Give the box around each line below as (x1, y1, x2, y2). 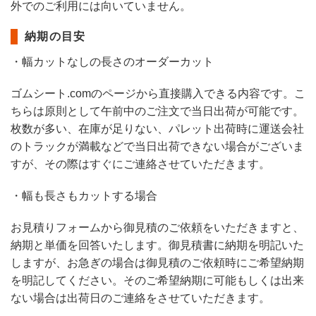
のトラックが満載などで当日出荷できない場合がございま (11, 140, 304, 152)
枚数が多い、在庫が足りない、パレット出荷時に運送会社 (11, 123, 304, 135)
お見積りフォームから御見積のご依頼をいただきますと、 (11, 221, 304, 233)
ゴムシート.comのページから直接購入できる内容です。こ (11, 87, 305, 99)
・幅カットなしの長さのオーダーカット (11, 56, 214, 68)
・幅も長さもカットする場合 (11, 190, 157, 202)
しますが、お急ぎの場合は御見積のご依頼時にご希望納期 (11, 257, 304, 269)
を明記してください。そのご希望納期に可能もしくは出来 (11, 274, 304, 286)
